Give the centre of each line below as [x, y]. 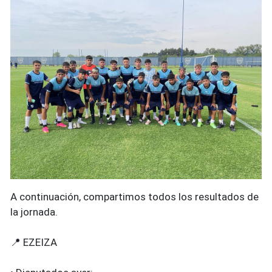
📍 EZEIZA [34, 243]
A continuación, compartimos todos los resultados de [134, 197]
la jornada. [34, 212]
